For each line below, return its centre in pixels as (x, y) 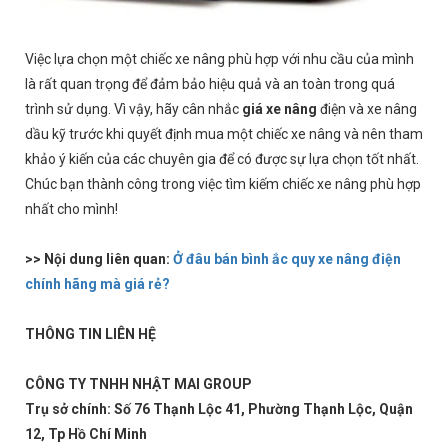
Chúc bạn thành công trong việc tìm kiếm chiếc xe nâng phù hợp (223, 184)
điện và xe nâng (367, 109)
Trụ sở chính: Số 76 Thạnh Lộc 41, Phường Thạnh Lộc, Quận (219, 409)
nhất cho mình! (71, 209)
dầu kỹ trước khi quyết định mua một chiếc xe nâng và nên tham (224, 134)
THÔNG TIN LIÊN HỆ (90, 334)
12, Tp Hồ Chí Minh (86, 434)
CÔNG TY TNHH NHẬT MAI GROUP (138, 384)
